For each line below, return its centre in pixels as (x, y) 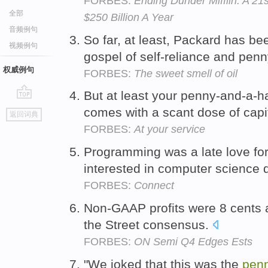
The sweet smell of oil (186, 73)
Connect (154, 186)
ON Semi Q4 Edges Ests (193, 241)
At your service (170, 130)
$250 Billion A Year (129, 17)
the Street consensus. (148, 224)
